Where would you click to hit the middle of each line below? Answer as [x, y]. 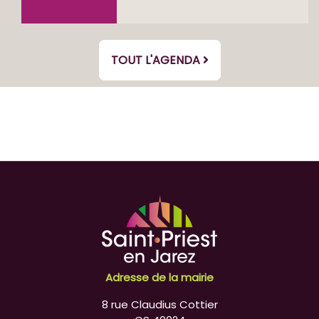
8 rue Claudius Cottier [159, 304]
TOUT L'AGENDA [157, 61]
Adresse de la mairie [159, 277]
